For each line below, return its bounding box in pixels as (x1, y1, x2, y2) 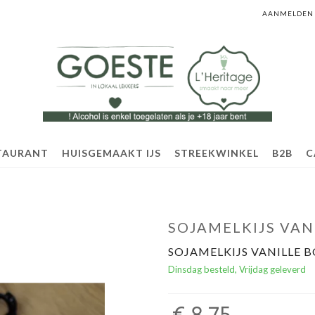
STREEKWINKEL (174, 147, 259, 159)
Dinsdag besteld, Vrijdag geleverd (168, 264, 306, 275)
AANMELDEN (262, 9, 314, 18)
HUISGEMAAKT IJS (62, 147, 161, 159)
